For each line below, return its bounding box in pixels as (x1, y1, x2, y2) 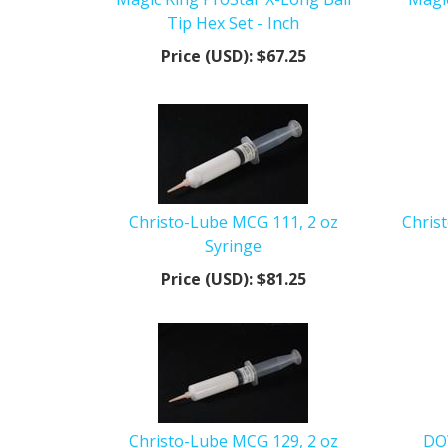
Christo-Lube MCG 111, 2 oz (128, 210, 338, 233)
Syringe (204, 234, 262, 257)
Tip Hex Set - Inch (167, 11, 300, 34)
